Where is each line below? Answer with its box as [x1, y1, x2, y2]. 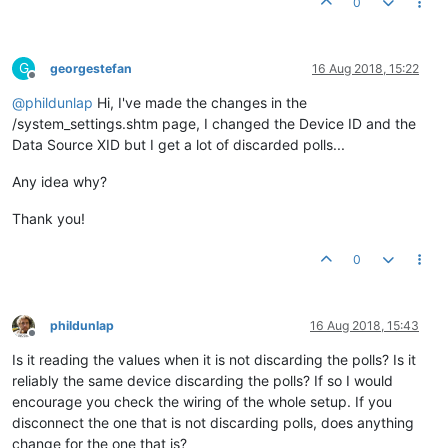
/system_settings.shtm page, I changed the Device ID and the [12, 115, 416, 132]
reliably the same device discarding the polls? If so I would [12, 372, 393, 389]
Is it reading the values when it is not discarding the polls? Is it [12, 351, 416, 368]
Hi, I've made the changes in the [93, 94, 307, 111]
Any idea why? [12, 173, 107, 190]
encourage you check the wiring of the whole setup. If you [12, 393, 392, 410]
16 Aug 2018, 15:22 [312, 61, 419, 76]
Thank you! [12, 210, 85, 227]
